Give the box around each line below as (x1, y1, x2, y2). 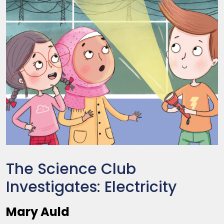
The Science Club (6, 158, 136, 180)
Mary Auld (6, 203, 69, 220)
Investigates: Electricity (6, 176, 176, 198)
